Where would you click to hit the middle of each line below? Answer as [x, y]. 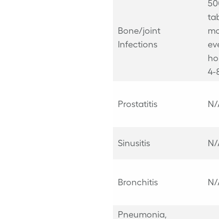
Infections [137, 44]
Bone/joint [139, 31]
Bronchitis [138, 182]
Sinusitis [134, 143]
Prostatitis [139, 104]
